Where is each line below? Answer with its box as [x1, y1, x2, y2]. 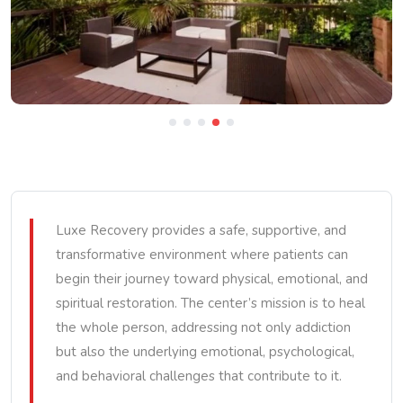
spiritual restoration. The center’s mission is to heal [56, 294, 365, 312]
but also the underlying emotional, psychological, [56, 343, 354, 361]
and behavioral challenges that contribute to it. [56, 367, 342, 385]
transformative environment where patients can [56, 246, 348, 264]
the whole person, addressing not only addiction [56, 318, 351, 336]
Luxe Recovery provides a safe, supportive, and [56, 221, 346, 239]
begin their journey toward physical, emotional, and [56, 270, 368, 288]
